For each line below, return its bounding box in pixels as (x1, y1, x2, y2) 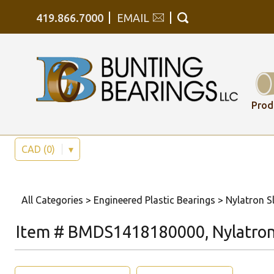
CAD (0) (21, 144, 57, 155)
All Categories (21, 194, 83, 206)
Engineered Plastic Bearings (94, 194, 215, 206)
